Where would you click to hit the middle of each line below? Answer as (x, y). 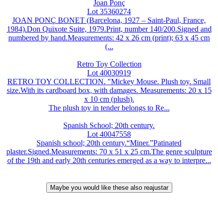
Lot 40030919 (109, 73)
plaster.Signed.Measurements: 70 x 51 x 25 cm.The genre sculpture (109, 151)
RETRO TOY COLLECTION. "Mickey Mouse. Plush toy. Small (109, 81)
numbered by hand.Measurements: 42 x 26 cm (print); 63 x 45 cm (109, 37)
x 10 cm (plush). (109, 99)
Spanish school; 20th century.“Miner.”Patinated (109, 143)
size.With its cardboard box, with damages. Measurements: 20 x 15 (109, 90)
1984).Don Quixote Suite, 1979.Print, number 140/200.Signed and (109, 29)
